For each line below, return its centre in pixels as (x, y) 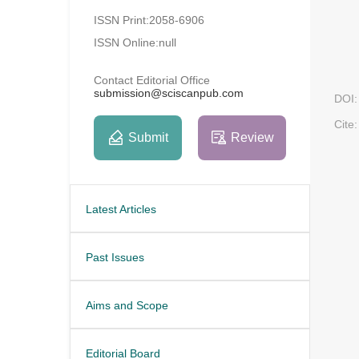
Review (252, 137)
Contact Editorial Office (152, 81)
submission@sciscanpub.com (169, 93)
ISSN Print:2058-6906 (149, 20)
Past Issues (115, 258)
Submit (148, 137)
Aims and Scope (127, 306)
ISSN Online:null (135, 43)
